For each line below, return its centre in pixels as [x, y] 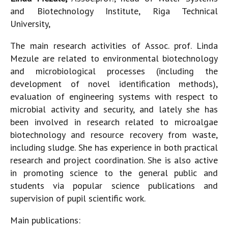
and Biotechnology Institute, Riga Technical [114, 11]
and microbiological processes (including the [114, 71]
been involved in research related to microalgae [114, 122]
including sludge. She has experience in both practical [114, 147]
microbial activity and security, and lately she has [114, 109]
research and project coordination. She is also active [114, 160]
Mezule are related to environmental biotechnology [114, 58]
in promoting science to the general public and [114, 173]
